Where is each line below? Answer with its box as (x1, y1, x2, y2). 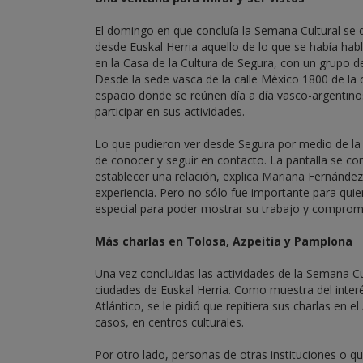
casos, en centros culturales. (95, 314, 244, 330)
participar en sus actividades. (95, 104, 245, 119)
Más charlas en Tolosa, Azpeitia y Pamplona (95, 233, 352, 249)
